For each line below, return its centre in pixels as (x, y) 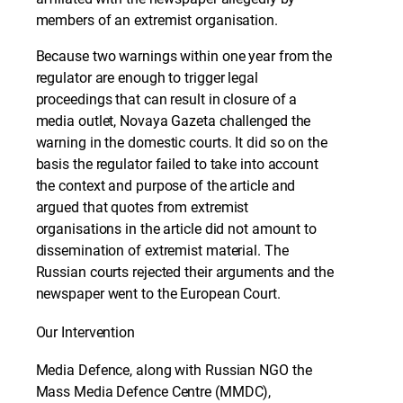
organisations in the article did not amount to (176, 228)
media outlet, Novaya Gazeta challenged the (173, 121)
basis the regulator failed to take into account (177, 164)
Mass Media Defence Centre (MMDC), (153, 392)
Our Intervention (85, 332)
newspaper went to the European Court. (158, 293)
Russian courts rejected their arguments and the (184, 272)
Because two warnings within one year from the (184, 56)
